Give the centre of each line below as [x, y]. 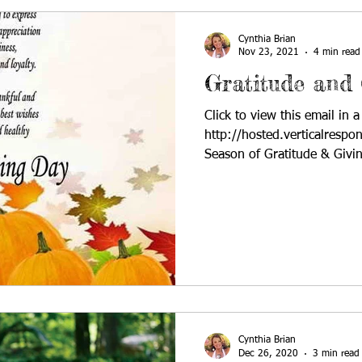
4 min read [337, 53]
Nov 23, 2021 [269, 53]
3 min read [336, 354]
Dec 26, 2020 [268, 354]
